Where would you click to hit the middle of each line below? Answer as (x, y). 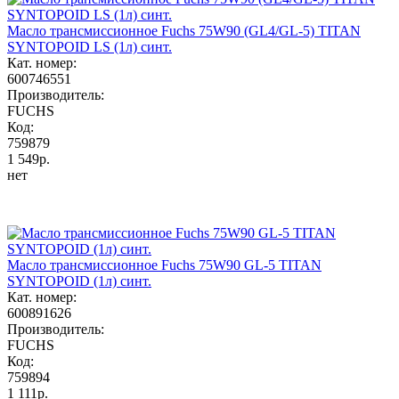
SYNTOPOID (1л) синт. (79, 281)
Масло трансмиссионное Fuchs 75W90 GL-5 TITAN (164, 265)
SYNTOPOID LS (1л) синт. (90, 46)
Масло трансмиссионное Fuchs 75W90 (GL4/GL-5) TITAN (184, 30)
